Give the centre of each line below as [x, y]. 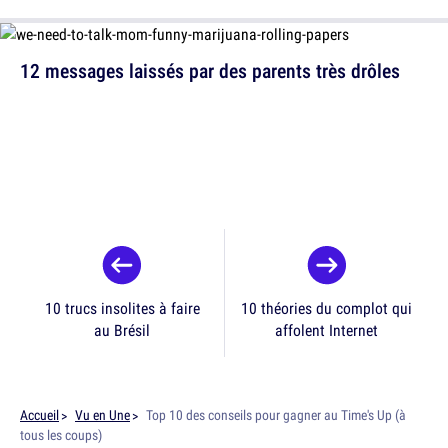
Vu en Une [102, 415]
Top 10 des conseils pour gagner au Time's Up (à [276, 415]
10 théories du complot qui [326, 308]
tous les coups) [61, 435]
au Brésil [122, 330]
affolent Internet [326, 330]
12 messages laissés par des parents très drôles [210, 71]
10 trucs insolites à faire [122, 308]
